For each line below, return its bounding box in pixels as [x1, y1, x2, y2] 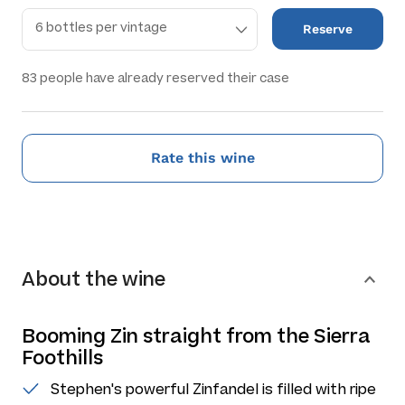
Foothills [22, 346, 103, 370]
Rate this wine [150, 149, 255, 166]
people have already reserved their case [37, 71, 289, 86]
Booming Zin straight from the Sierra [22, 325, 371, 348]
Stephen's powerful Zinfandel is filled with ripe [51, 381, 376, 398]
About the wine [22, 268, 165, 291]
